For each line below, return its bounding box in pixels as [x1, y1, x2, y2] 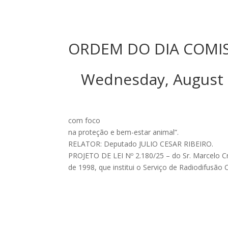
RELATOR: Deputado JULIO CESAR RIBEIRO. [68, 139, 214, 149]
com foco [68, 116, 101, 125]
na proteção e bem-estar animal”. [68, 127, 179, 137]
